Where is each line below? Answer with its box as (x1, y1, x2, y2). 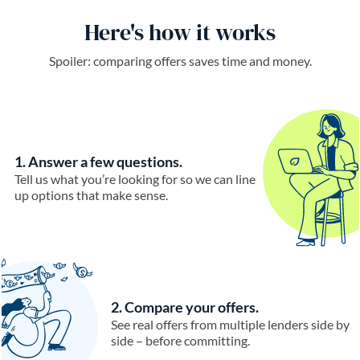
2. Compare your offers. (110, 298, 259, 317)
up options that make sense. (14, 186, 168, 202)
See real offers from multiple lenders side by (110, 317, 350, 333)
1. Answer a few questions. (14, 152, 182, 170)
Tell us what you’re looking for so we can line (14, 170, 256, 186)
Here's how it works (84, 16, 276, 47)
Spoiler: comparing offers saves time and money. (48, 52, 312, 68)
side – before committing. (110, 333, 250, 349)
